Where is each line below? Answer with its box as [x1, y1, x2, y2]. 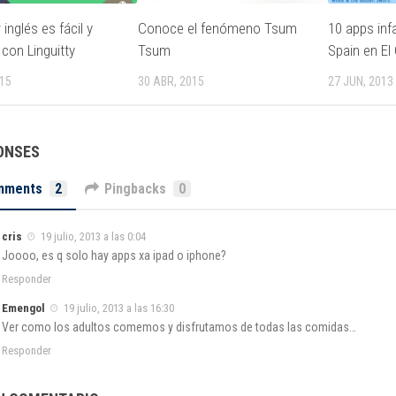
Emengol [2, 301, 45, 315]
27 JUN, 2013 [327, 73, 393, 88]
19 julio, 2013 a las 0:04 [38, 229, 146, 243]
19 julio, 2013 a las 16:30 [61, 301, 174, 315]
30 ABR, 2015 [138, 73, 205, 88]
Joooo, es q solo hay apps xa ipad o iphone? [2, 247, 226, 263]
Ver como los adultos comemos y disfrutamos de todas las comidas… [2, 320, 356, 335]
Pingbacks [104, 179, 166, 197]
